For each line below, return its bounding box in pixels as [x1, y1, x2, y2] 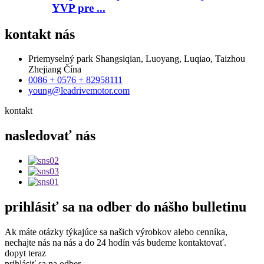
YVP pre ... [52, 1, 105, 14]
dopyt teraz [5, 248, 46, 259]
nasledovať [5, 128, 72, 144]
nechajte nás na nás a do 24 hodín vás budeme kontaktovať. [5, 237, 226, 248]
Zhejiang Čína [28, 64, 81, 75]
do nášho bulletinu [132, 199, 246, 215]
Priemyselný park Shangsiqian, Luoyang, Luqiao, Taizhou [28, 54, 245, 64]
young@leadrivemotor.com [28, 85, 130, 96]
